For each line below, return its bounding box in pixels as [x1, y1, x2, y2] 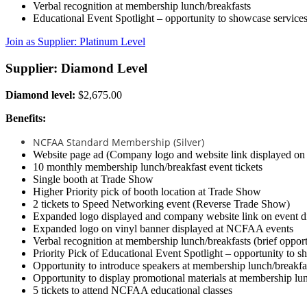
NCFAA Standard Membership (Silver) [33, 135, 204, 149]
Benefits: [5, 112, 46, 124]
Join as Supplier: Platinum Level [5, 36, 145, 48]
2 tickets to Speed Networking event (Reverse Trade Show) [33, 197, 290, 210]
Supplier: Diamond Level [5, 60, 147, 75]
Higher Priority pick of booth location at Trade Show [33, 185, 261, 197]
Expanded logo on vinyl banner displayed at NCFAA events [33, 222, 293, 234]
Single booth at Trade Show [33, 173, 153, 185]
